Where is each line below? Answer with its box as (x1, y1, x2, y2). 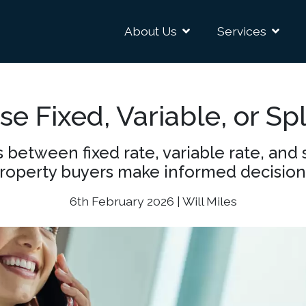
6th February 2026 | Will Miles (69, 194, 237, 208)
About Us (124, 24, 177, 38)
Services (217, 24, 266, 38)
